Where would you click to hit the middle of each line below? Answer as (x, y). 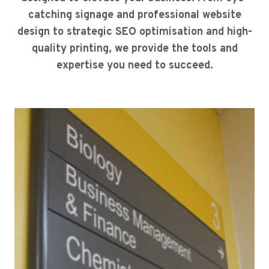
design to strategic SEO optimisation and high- (134, 32)
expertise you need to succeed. (134, 66)
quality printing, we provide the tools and (134, 49)
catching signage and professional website (134, 16)
